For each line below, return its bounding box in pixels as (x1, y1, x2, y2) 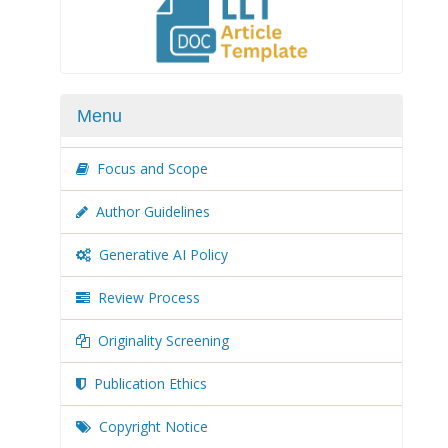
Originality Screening (98, 331, 229, 350)
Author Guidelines (96, 202, 210, 221)
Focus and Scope (97, 159, 208, 178)
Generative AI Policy (99, 245, 228, 264)
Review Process (98, 288, 200, 307)
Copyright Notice (99, 417, 208, 436)
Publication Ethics (94, 374, 207, 393)
